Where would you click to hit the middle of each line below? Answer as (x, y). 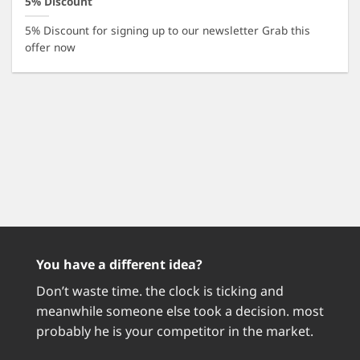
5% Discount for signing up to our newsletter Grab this (168, 31)
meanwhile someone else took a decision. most (180, 311)
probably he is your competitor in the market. (176, 331)
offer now (51, 47)
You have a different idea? (119, 265)
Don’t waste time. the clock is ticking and (160, 291)
